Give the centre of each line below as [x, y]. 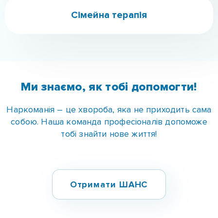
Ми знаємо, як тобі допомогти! [109, 17]
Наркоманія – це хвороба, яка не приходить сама [109, 39]
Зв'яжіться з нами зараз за [109, 189]
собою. [26, 51]
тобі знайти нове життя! [109, 64]
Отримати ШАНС [109, 114]
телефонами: [109, 201]
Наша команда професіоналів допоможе [124, 51]
